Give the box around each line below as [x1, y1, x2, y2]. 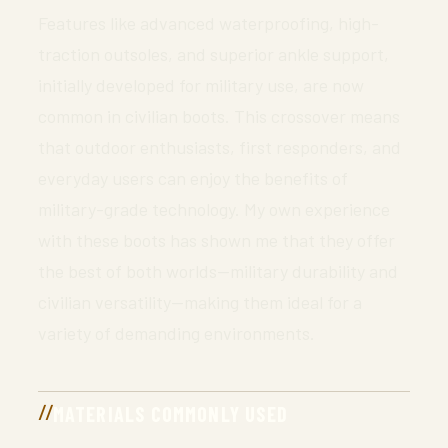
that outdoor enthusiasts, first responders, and [38, 135, 401, 158]
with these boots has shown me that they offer [38, 228, 395, 251]
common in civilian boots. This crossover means [38, 104, 400, 127]
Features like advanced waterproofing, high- [38, 11, 379, 34]
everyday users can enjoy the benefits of [38, 166, 348, 189]
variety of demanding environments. [38, 321, 315, 344]
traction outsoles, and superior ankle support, [38, 42, 389, 65]
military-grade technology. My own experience [38, 197, 390, 220]
